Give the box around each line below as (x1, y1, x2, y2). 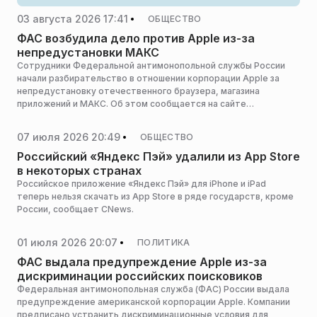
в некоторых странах (17, 163, 142, 178)
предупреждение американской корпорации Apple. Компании (17, 296, 290, 307)
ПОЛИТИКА (137, 237, 190, 248)
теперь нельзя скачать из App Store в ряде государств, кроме (17, 191, 294, 202)
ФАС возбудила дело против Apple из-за (17, 31, 255, 45)
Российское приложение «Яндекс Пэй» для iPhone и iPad (17, 178, 266, 189)
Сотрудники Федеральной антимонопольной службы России (17, 60, 285, 71)
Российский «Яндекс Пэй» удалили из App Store (17, 149, 300, 163)
